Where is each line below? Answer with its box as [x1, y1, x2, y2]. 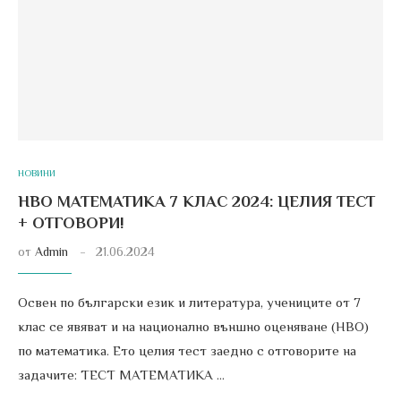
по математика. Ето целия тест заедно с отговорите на [18, 343, 356, 358]
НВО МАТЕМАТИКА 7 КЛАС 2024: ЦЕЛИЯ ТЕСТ [18, 192, 375, 210]
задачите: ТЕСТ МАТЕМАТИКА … [18, 367, 225, 382]
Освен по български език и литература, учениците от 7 [18, 294, 361, 310]
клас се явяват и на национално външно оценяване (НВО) [18, 319, 369, 334]
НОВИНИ [18, 167, 55, 178]
